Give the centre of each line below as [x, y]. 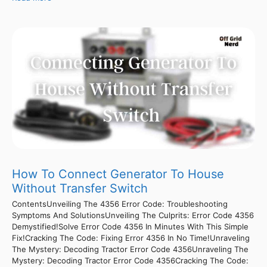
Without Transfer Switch [80, 188]
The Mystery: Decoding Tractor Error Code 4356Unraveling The [130, 249]
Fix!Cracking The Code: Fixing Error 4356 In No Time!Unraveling [131, 237]
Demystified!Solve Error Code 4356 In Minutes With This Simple [130, 226]
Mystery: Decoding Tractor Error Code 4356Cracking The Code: [130, 260]
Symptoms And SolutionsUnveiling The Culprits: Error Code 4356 [133, 215]
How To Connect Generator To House [118, 174]
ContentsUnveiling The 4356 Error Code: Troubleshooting [120, 204]
